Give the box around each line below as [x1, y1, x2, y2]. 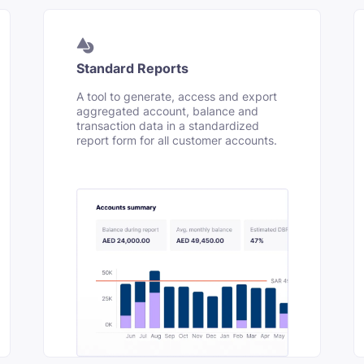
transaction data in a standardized [76, 119, 259, 132]
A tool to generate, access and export [76, 89, 277, 103]
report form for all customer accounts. [76, 133, 277, 147]
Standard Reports [76, 61, 188, 77]
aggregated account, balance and [76, 104, 258, 118]
